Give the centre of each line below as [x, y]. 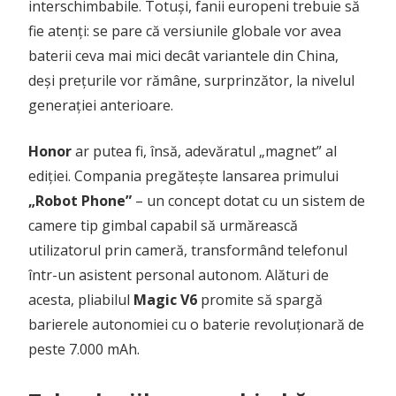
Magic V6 [165, 299]
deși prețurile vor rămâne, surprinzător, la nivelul [191, 80]
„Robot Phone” [80, 200]
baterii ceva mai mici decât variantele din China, [183, 55]
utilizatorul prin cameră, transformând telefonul [188, 250]
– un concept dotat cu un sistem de [248, 200]
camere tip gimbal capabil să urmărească [163, 225]
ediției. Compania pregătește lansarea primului [183, 175]
